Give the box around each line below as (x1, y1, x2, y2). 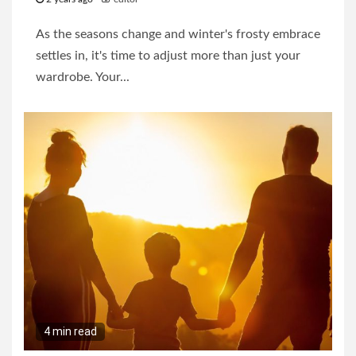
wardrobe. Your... (36, 71, 130, 84)
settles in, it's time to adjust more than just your (36, 49, 300, 63)
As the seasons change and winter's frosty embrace (36, 28, 320, 41)
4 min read (44, 325, 97, 339)
